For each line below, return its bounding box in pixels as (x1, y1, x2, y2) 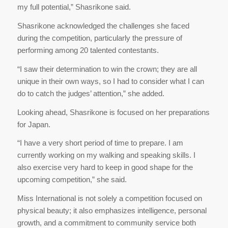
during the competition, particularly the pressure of (17, 34, 182, 43)
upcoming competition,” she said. (17, 175, 129, 184)
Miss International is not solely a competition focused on (17, 194, 202, 203)
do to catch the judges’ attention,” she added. (17, 89, 164, 98)
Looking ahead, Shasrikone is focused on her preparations (17, 107, 210, 117)
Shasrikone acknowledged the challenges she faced (17, 21, 189, 31)
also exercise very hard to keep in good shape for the (17, 163, 193, 172)
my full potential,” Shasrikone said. (17, 3, 131, 12)
